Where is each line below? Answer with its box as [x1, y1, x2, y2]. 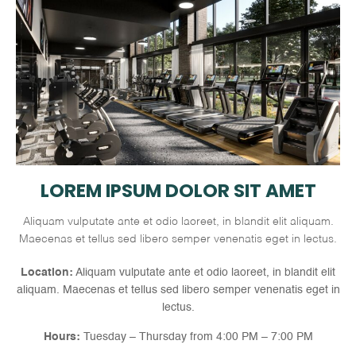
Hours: [43, 331, 80, 343]
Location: [21, 267, 73, 279]
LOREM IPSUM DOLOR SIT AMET [40, 178, 316, 204]
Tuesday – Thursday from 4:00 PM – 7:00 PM [79, 331, 313, 343]
